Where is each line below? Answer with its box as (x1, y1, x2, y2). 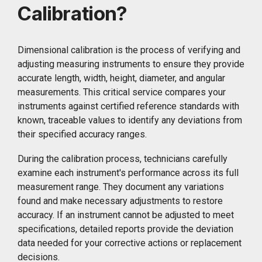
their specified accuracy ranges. (18, 128, 147, 140)
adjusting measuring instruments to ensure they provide (18, 58, 244, 70)
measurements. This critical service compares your (18, 86, 226, 98)
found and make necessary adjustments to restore (18, 195, 223, 206)
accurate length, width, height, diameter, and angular (18, 72, 225, 84)
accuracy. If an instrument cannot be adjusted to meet (18, 209, 234, 220)
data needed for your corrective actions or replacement (18, 237, 242, 249)
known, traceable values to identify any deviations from (18, 114, 242, 126)
